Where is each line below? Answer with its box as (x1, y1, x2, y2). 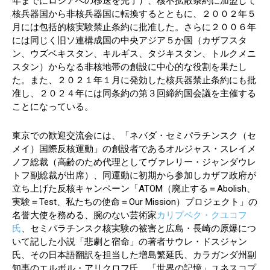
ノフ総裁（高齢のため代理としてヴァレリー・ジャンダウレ (12, 156, 256, 168)
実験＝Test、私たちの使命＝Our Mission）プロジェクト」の (12, 196, 257, 207)
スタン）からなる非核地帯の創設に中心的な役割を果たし (12, 61, 247, 72)
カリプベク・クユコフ (157, 209, 247, 221)
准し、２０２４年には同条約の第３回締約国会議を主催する (12, 87, 256, 99)
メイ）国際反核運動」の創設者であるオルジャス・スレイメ (12, 143, 256, 154)
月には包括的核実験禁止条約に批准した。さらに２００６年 (12, 21, 256, 33)
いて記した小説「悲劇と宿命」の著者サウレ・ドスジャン (12, 236, 247, 247)
